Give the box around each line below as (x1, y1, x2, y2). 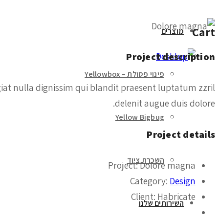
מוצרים (161, 25, 184, 36)
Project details (147, 128, 215, 141)
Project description (126, 50, 215, 64)
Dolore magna (140, 159, 196, 172)
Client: (131, 191, 157, 203)
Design (170, 175, 196, 187)
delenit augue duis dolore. (115, 97, 215, 109)
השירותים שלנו (138, 197, 184, 208)
